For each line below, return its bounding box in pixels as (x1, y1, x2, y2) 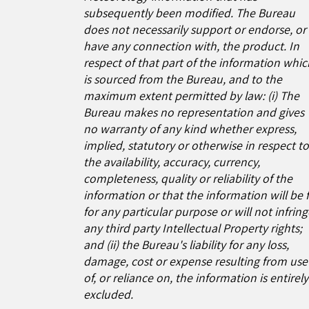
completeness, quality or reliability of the (83, 170, 293, 186)
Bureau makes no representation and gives (83, 103, 305, 120)
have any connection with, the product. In (83, 37, 300, 54)
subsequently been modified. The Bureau (83, 4, 296, 21)
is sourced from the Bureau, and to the (83, 70, 283, 87)
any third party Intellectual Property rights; (83, 219, 303, 236)
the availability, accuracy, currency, (83, 153, 261, 170)
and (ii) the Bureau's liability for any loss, (83, 236, 290, 252)
